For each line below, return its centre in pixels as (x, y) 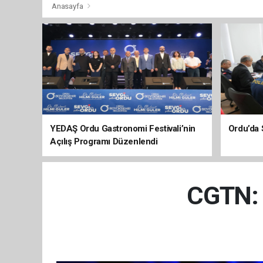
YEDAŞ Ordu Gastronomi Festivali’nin (123, 129)
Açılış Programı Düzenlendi (104, 141)
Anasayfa (68, 6)
